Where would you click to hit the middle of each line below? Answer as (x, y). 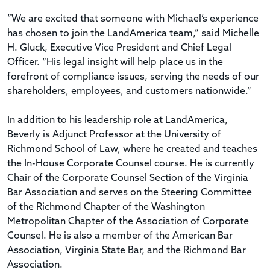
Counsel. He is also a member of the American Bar (120, 236)
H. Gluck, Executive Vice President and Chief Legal (119, 48)
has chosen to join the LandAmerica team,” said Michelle (133, 33)
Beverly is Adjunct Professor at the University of (114, 135)
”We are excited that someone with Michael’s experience (133, 19)
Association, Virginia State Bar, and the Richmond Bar (127, 250)
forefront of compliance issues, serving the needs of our (133, 77)
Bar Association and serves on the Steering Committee (130, 193)
